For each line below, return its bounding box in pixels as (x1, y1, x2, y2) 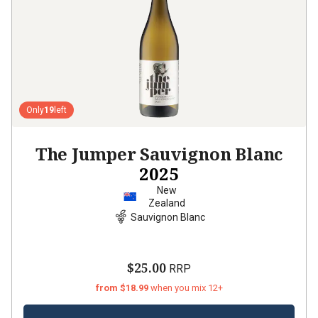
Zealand (148, 197, 185, 209)
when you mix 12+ (150, 283, 223, 293)
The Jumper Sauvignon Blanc (35, 142, 283, 165)
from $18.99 (95, 283, 150, 293)
